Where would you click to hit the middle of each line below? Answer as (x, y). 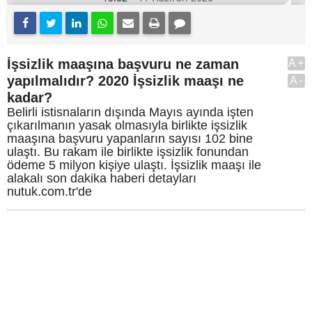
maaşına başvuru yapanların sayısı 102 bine (130, 139)
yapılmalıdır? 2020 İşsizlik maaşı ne (125, 81)
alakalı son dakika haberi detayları (102, 178)
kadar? (30, 97)
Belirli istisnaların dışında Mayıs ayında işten (130, 112)
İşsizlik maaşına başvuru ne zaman (123, 64)
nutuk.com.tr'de (49, 192)
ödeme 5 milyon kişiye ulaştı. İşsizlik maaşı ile (134, 165)
